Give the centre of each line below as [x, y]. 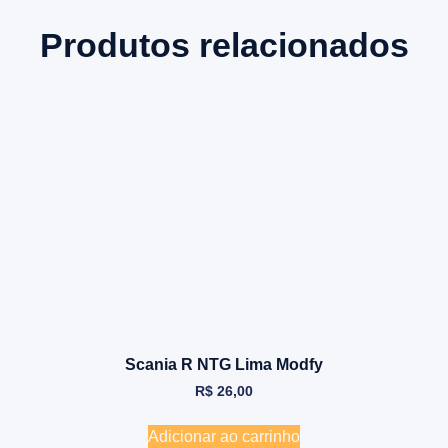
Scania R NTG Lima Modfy [224, 364]
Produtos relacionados [224, 45]
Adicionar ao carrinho [224, 436]
